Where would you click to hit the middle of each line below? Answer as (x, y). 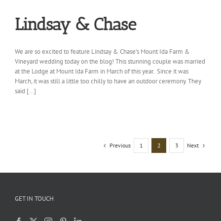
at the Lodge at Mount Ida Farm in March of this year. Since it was (102, 71)
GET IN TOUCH (34, 198)
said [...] (25, 91)
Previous (120, 145)
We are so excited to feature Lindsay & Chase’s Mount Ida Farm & (102, 51)
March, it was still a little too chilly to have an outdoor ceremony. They (108, 81)
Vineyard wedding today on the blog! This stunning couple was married (110, 61)
